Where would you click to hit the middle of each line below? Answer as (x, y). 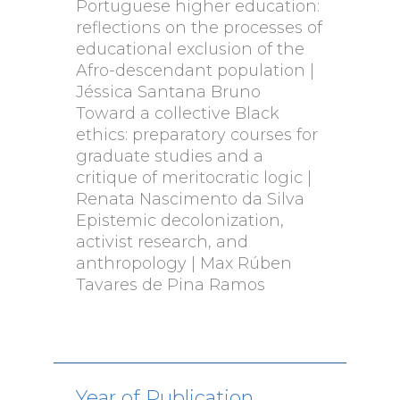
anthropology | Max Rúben (183, 263)
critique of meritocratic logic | (193, 178)
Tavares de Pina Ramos (170, 285)
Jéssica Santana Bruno (168, 92)
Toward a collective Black (177, 113)
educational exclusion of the (190, 49)
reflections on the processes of (199, 28)
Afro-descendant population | (195, 71)
